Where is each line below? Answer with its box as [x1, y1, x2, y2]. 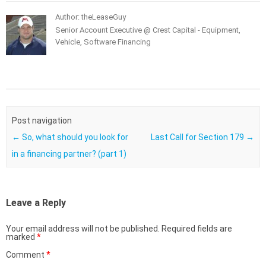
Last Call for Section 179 [151, 132, 246, 142]
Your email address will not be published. [6, 224, 160, 234]
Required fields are [161, 224, 232, 234]
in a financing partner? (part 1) [11, 148, 126, 159]
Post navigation [11, 115, 72, 125]
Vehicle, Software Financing [55, 37, 151, 46]
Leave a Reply [6, 197, 66, 209]
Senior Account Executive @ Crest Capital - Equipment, [55, 26, 240, 34]
